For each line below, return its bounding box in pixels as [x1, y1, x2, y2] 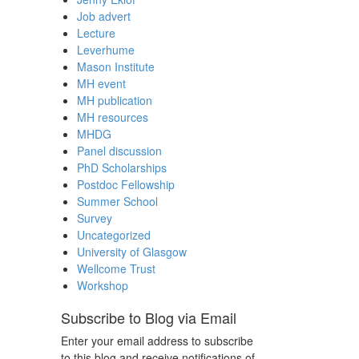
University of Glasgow [77, 244, 187, 260]
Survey [77, 210, 112, 227]
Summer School [77, 193, 158, 210]
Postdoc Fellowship [77, 176, 175, 193]
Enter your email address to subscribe [61, 333, 253, 349]
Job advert [77, 8, 131, 25]
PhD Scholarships [77, 159, 167, 176]
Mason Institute [77, 58, 155, 75]
